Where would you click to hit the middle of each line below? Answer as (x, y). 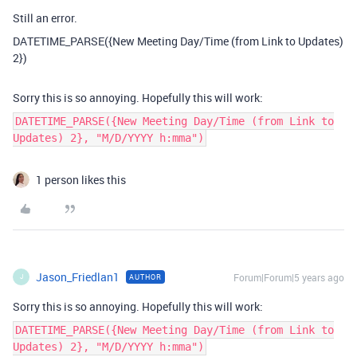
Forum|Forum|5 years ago (289, 277)
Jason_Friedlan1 (78, 277)
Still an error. (45, 18)
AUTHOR (145, 277)
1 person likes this (81, 179)
